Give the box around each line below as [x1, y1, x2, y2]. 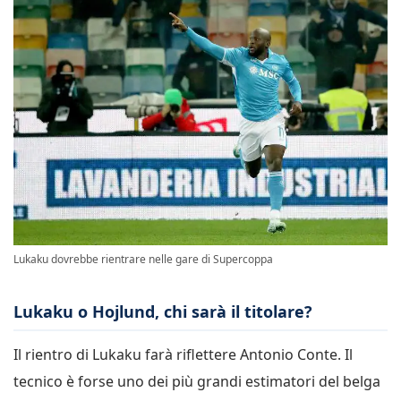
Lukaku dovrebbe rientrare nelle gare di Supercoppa [13, 251, 273, 267]
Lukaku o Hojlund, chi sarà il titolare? [13, 300, 312, 322]
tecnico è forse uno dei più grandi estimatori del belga [13, 371, 380, 391]
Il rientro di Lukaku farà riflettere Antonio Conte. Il [13, 344, 353, 364]
